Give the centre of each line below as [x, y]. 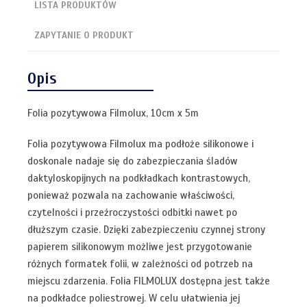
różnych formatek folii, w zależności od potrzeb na [140, 263]
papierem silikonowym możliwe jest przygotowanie [140, 246]
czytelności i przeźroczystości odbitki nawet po [132, 212]
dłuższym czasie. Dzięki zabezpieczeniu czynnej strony [146, 229]
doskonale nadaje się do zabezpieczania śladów [133, 161]
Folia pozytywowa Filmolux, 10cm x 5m [113, 113]
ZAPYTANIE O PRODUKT [84, 36]
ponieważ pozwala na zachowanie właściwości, [131, 195]
